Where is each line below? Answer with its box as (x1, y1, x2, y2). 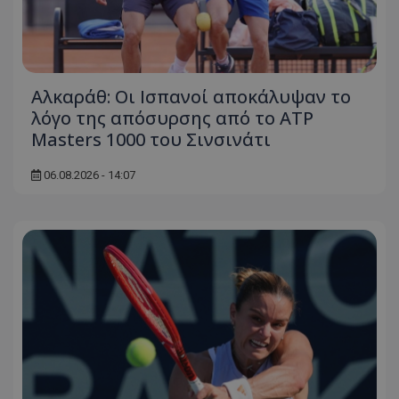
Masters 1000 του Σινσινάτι (31, 126, 271, 151)
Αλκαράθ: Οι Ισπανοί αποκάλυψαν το (31, 84, 351, 109)
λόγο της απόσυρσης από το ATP (31, 105, 313, 130)
